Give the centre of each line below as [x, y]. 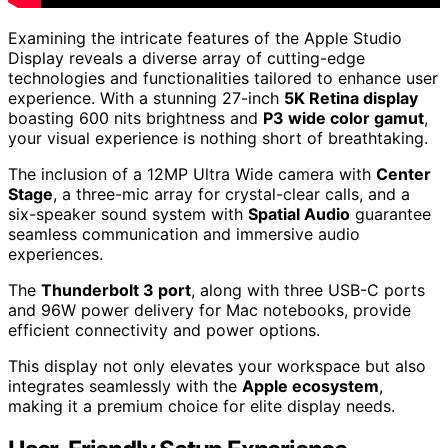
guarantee [390, 213]
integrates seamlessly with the [125, 385]
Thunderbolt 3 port [116, 289]
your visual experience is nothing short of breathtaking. [218, 137]
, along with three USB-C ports [308, 289]
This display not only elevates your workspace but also [217, 365]
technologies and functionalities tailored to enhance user [223, 77]
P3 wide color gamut [343, 117]
